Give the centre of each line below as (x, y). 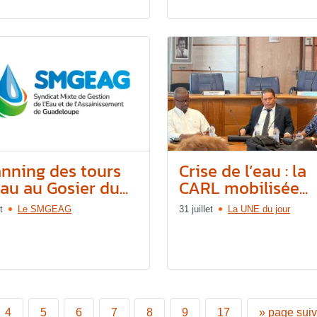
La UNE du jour (259, 209)
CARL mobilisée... (243, 188)
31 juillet (196, 209)
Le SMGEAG (45, 209)
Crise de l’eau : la (243, 171)
